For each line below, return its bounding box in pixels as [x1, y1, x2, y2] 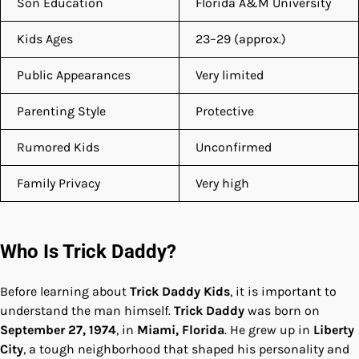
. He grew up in [224, 321, 313, 337]
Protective [196, 103, 254, 119]
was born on [244, 302, 320, 318]
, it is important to [230, 283, 337, 299]
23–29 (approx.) [196, 30, 286, 46]
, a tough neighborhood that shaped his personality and [23, 341, 349, 357]
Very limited [196, 67, 264, 83]
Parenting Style [17, 103, 106, 119]
